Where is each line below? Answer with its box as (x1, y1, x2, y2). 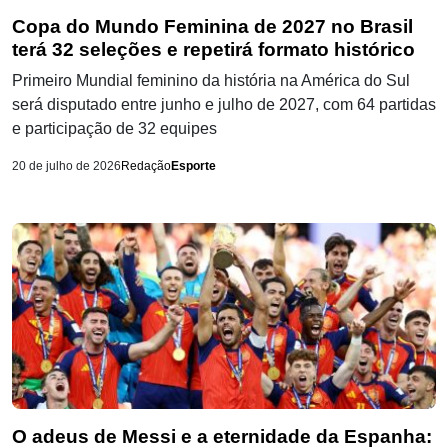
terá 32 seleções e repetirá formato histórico (12, 38, 415, 60)
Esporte (171, 158, 216, 173)
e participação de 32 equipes (12, 119, 217, 137)
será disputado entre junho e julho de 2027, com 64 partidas (12, 95, 436, 113)
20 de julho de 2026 (12, 158, 121, 173)
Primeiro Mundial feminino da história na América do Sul (12, 71, 410, 89)
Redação (121, 158, 171, 173)
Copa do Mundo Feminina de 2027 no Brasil (12, 15, 413, 37)
